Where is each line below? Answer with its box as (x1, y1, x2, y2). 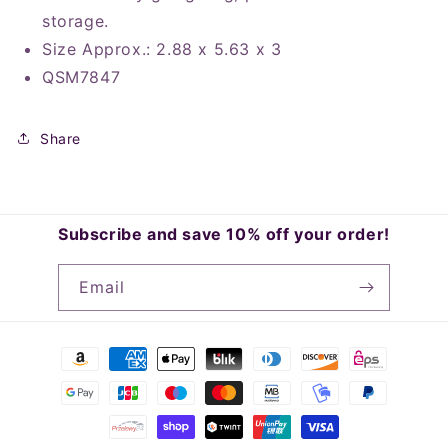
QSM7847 (42, 67, 121, 87)
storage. (42, 11, 109, 31)
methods (34, 367, 101, 386)
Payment (34, 340, 101, 359)
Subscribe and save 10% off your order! (58, 224, 390, 244)
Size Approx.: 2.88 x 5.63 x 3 (42, 39, 282, 59)
